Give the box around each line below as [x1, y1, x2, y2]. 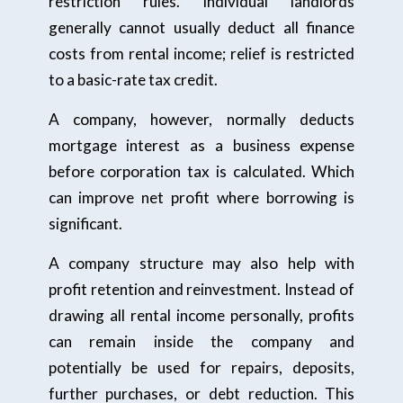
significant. [48, 214, 122, 234]
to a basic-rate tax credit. [48, 70, 218, 90]
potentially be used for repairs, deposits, [48, 357, 355, 377]
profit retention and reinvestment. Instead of [48, 279, 355, 299]
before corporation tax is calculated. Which [48, 162, 355, 182]
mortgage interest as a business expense [48, 136, 355, 156]
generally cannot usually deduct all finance [48, 18, 355, 38]
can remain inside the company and [48, 331, 355, 351]
